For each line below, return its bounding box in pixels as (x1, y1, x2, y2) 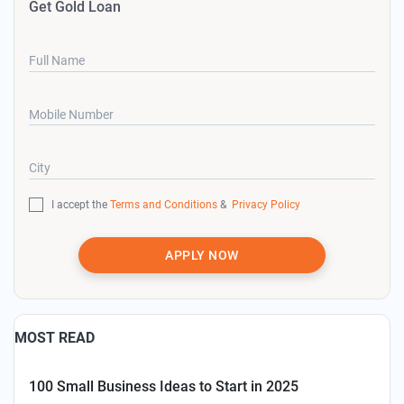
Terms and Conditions (110, 197, 217, 211)
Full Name (29, 53, 85, 68)
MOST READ (14, 328, 95, 346)
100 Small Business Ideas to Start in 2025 (29, 377, 298, 395)
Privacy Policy (228, 197, 300, 211)
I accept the (51, 197, 110, 211)
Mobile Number (29, 106, 114, 122)
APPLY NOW (165, 247, 239, 262)
